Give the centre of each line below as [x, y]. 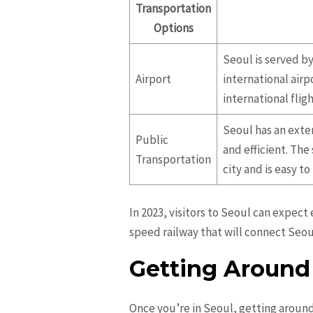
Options [173, 28]
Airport [154, 79]
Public [152, 139]
